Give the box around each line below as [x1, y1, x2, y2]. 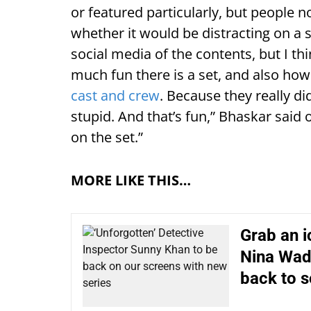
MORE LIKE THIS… [71, 170, 191, 190]
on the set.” [71, 127, 143, 146]
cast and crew [71, 85, 160, 105]
